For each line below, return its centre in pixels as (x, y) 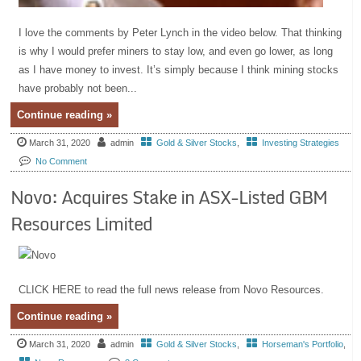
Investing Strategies (301, 143)
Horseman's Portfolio (303, 344)
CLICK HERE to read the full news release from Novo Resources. (175, 290)
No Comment (62, 162)
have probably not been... (78, 89)
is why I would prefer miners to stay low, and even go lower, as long (176, 52)
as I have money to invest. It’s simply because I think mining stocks (179, 70)
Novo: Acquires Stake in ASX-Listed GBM (169, 197)
